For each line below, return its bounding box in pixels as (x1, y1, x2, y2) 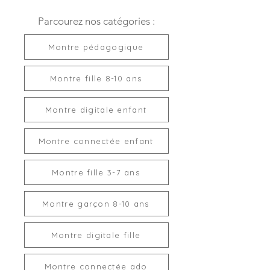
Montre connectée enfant (38, 136, 154, 146)
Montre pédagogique (48, 42, 144, 52)
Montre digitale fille (51, 230, 141, 240)
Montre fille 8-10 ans (49, 73, 142, 83)
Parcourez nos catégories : (38, 14, 155, 27)
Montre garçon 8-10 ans (42, 198, 149, 209)
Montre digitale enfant (45, 104, 147, 115)
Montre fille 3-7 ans (52, 167, 140, 177)
